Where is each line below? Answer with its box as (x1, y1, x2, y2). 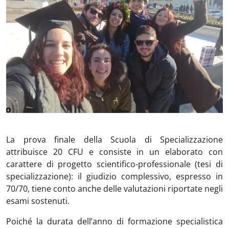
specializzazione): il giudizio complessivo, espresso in (6, 170, 223, 182)
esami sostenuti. (6, 195, 72, 207)
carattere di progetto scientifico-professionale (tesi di (6, 158, 223, 170)
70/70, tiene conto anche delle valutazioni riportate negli (6, 182, 223, 194)
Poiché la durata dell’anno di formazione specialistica (6, 215, 223, 227)
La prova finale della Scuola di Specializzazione (6, 133, 223, 145)
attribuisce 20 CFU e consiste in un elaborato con (6, 146, 223, 157)
